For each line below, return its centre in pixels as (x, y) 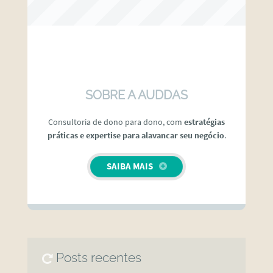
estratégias (204, 122)
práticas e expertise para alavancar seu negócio (136, 136)
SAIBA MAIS (129, 166)
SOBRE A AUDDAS (136, 95)
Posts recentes (99, 258)
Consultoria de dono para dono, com (116, 122)
